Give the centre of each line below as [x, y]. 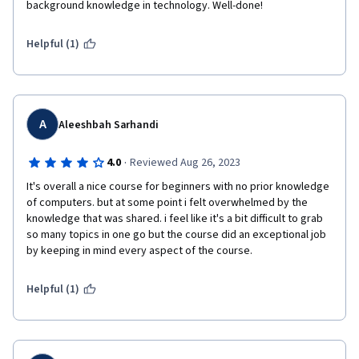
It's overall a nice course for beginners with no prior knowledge [178, 187]
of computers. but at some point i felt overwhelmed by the [167, 203]
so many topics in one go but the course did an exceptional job [176, 235]
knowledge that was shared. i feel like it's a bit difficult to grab [175, 219]
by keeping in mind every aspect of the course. [139, 251]
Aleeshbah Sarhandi [109, 125]
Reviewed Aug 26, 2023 [185, 163]
